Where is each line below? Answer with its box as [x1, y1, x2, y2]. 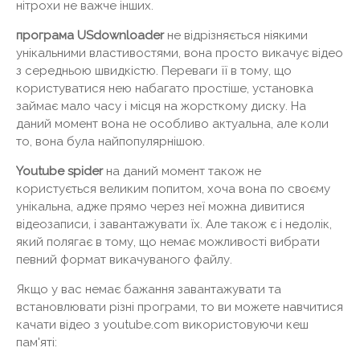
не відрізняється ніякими [164, 27, 308, 43]
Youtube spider [16, 163, 103, 178]
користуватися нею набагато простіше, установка [16, 80, 313, 96]
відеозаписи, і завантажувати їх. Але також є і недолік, [16, 216, 332, 231]
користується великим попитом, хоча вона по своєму [16, 181, 330, 196]
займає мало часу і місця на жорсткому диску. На [16, 98, 306, 113]
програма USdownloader [16, 27, 164, 43]
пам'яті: [16, 334, 57, 350]
